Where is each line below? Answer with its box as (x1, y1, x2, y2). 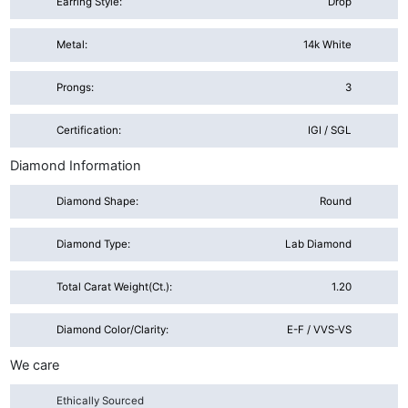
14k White (302, 37, 352, 51)
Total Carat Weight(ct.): (56, 280, 173, 294)
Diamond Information (10, 157, 142, 174)
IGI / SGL (307, 123, 352, 137)
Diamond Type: (56, 238, 131, 251)
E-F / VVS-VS (286, 323, 352, 337)
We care (10, 357, 60, 374)
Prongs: (56, 80, 95, 94)
